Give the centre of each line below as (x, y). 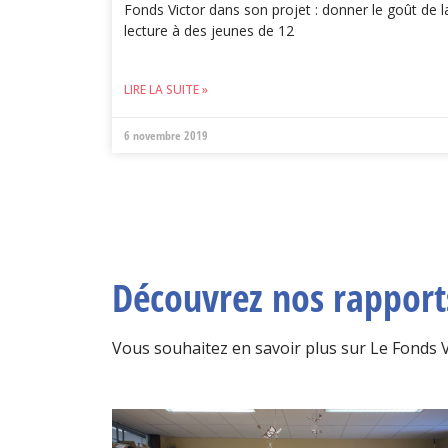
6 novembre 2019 (166, 136)
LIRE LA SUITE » (166, 90)
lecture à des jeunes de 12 (209, 31)
